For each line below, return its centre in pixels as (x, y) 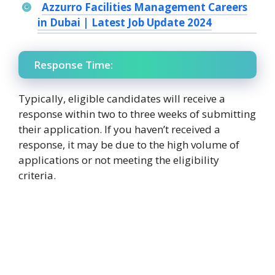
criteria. (37, 175)
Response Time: (73, 64)
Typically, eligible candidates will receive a (122, 98)
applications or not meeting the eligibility (119, 160)
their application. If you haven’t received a (119, 129)
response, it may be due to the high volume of (129, 144)
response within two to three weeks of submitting (137, 114)
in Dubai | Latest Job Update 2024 (125, 23)
